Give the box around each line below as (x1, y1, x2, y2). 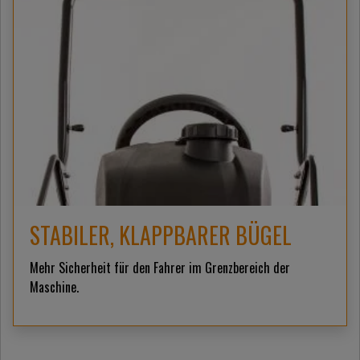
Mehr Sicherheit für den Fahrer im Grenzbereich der (30, 258, 290, 278)
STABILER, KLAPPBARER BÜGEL (30, 219, 292, 252)
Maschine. (30, 277, 79, 297)
